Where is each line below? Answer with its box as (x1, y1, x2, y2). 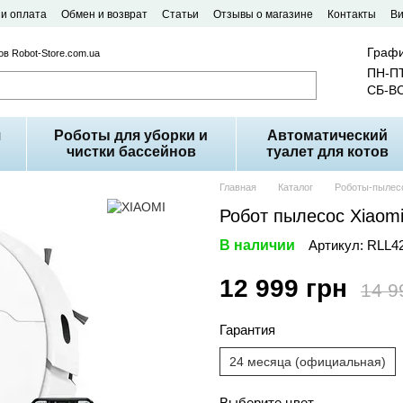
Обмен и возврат (61, 8, 148, 21)
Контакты (327, 8, 376, 21)
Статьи (162, 8, 199, 21)
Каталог (278, 182, 313, 193)
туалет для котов (266, 144, 390, 159)
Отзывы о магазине (213, 8, 313, 21)
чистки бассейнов (66, 144, 196, 159)
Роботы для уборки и (54, 128, 209, 143)
